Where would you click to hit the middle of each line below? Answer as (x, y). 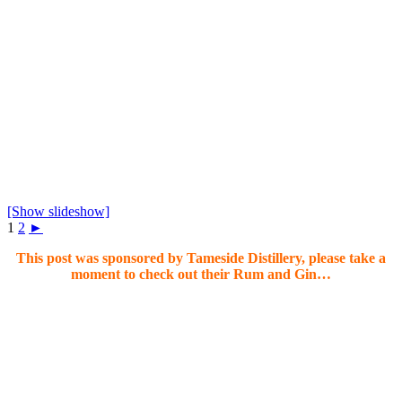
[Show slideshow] (58, 211)
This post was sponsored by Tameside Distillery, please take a (201, 258)
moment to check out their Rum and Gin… (201, 274)
